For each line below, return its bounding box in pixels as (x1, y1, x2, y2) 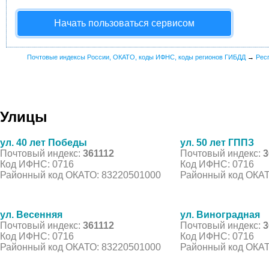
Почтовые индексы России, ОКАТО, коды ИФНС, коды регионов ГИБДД (27, 53, 246, 61)
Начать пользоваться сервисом (54, 18, 195, 28)
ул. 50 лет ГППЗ (180, 137, 254, 148)
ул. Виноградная (180, 209, 260, 220)
